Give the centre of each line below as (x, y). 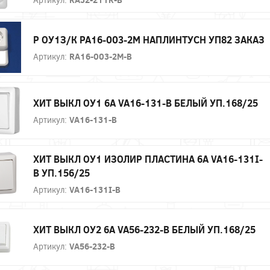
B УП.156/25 (61, 173)
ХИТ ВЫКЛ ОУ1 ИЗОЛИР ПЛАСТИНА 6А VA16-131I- (148, 159)
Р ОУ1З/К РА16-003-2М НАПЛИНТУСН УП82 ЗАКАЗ (149, 39)
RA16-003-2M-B (101, 56)
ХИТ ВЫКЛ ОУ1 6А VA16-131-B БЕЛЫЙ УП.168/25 (146, 102)
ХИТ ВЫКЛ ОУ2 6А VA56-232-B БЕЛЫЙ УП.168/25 (144, 229)
